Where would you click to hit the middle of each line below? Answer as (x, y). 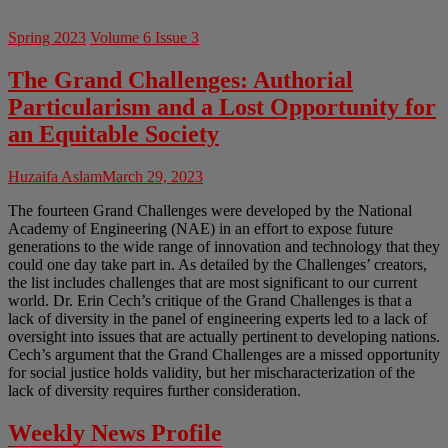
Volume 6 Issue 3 (144, 38)
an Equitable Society (113, 134)
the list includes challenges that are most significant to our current (212, 282)
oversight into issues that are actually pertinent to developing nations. (224, 336)
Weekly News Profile (115, 432)
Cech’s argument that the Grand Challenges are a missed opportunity (224, 354)
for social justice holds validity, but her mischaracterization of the (211, 372)
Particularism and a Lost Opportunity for (222, 107)
